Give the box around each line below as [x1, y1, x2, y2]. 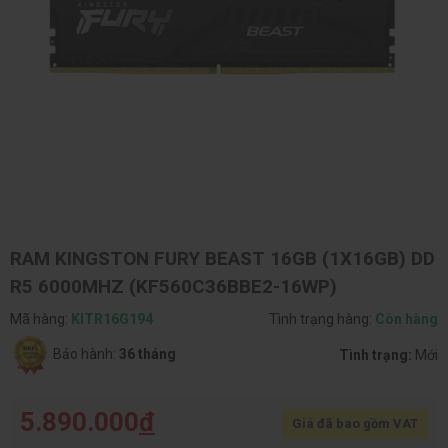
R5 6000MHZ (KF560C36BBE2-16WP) [10, 275, 337, 298]
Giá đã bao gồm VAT [292, 416, 418, 431]
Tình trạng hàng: [269, 311, 375, 327]
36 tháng [119, 345, 176, 362]
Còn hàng [375, 311, 438, 327]
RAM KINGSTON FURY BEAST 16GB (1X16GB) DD [10, 247, 435, 270]
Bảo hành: [50, 345, 119, 362]
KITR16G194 [71, 311, 153, 327]
